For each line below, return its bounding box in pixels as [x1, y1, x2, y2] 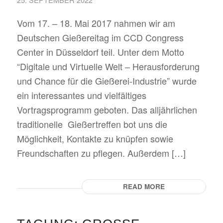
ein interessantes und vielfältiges [16, 89, 146, 102]
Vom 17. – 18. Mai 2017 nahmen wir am [16, 16, 175, 29]
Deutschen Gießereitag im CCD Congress [16, 31, 184, 44]
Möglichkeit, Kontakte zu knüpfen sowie [16, 132, 173, 145]
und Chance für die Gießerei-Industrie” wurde [16, 74, 197, 87]
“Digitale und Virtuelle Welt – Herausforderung [16, 60, 200, 73]
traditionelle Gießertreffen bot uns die [16, 117, 167, 130]
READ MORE [123, 181, 165, 191]
